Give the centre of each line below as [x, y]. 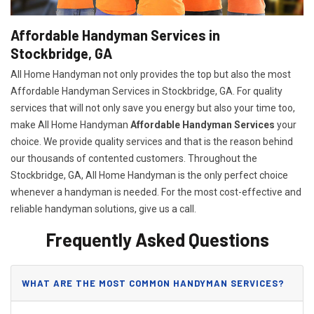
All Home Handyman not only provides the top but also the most [151, 74]
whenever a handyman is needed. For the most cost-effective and [156, 192]
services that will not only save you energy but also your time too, [153, 108]
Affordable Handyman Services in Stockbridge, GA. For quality [146, 91]
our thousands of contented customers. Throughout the [134, 158]
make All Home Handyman [70, 124]
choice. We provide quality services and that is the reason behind [152, 141]
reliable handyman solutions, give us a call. [103, 209]
